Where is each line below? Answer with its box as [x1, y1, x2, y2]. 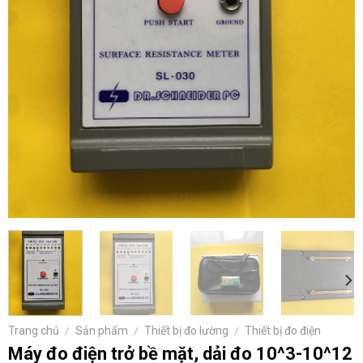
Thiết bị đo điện [245, 323, 322, 337]
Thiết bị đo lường [144, 323, 229, 337]
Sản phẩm [75, 323, 129, 337]
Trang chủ [8, 323, 59, 337]
